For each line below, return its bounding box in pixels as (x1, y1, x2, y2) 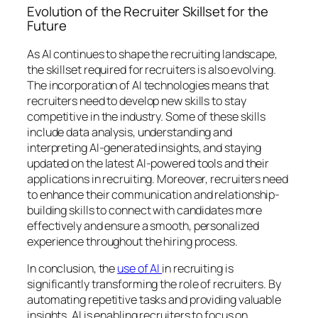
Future (27, 16, 67, 35)
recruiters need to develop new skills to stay (27, 92, 246, 109)
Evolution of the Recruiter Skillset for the (27, 2, 268, 21)
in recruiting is (162, 261, 234, 277)
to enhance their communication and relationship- (27, 186, 280, 202)
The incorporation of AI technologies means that (27, 77, 270, 93)
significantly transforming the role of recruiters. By (27, 276, 281, 292)
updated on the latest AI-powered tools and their (27, 155, 270, 171)
